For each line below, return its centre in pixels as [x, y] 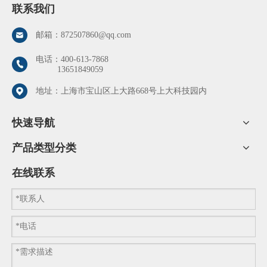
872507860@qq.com [96, 35]
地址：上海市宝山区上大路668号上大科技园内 [121, 91]
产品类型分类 [44, 148]
